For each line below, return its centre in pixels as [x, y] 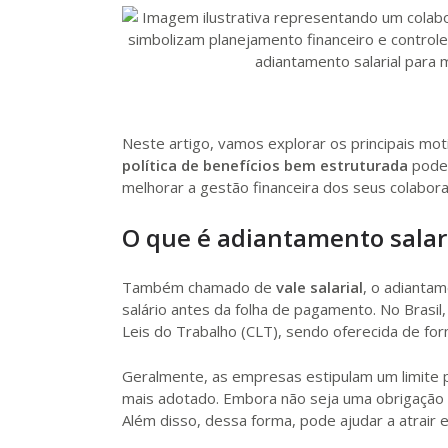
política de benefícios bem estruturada [265, 164]
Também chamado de [199, 287]
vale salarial [319, 287]
